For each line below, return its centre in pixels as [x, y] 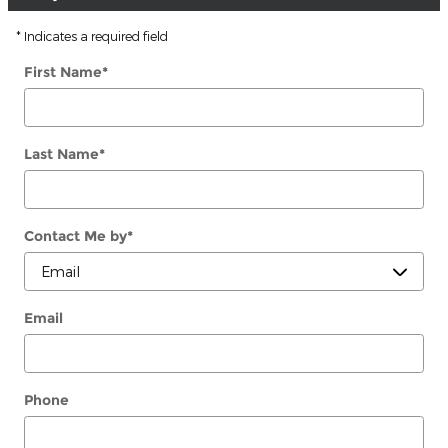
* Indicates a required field [92, 35]
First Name [63, 71]
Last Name [61, 153]
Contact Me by [75, 235]
